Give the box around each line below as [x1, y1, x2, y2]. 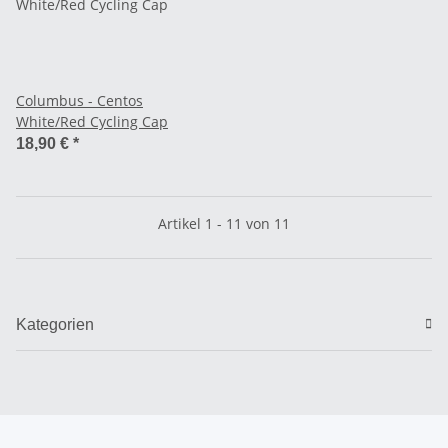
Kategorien [16, 315, 94, 333]
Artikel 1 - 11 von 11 [158, 213, 290, 233]
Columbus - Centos [16, 90, 143, 110]
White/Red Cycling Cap [16, 111, 168, 131]
